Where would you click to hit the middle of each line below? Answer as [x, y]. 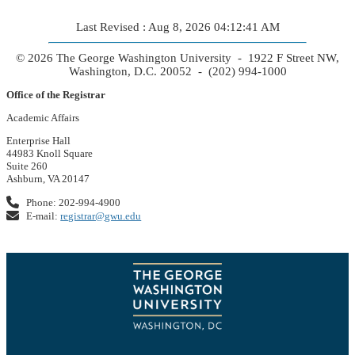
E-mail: [42, 216]
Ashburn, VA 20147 [48, 178]
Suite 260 [27, 166]
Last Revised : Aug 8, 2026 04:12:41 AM [177, 27]
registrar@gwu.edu [101, 216]
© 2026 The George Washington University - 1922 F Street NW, [177, 57]
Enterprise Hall [38, 140]
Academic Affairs [43, 117]
